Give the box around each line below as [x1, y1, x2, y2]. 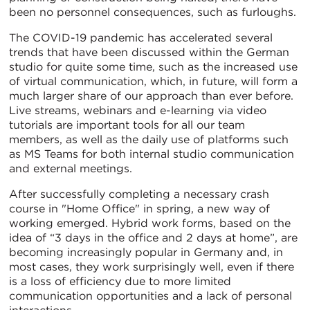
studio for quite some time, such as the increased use [9, 60, 298, 74]
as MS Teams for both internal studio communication [9, 147, 294, 161]
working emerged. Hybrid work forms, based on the [9, 217, 291, 230]
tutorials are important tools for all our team [9, 118, 245, 132]
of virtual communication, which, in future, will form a [9, 75, 298, 89]
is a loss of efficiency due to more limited [9, 275, 231, 289]
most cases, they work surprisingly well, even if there [9, 260, 294, 274]
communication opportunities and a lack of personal [9, 289, 292, 303]
